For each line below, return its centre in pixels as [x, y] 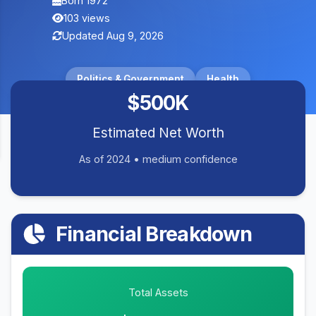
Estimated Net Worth [158, 133]
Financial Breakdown [151, 234]
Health [223, 79]
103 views [87, 18]
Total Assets [158, 292]
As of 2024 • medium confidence [158, 159]
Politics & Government [130, 79]
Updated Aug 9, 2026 [113, 36]
